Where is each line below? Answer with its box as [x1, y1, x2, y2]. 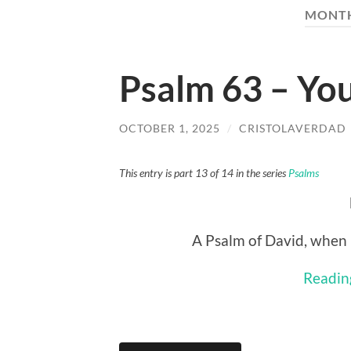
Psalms [288, 166, 319, 180]
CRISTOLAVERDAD [239, 121, 346, 135]
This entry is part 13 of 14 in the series [119, 166, 288, 180]
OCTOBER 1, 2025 [119, 121, 220, 135]
